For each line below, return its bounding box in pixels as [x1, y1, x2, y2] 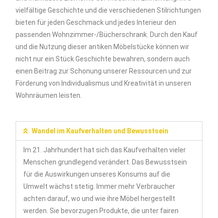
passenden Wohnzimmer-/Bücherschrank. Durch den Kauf [16, 31, 198, 39]
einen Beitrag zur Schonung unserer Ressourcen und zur [16, 67, 192, 75]
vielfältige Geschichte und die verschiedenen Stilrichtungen [16, 6, 201, 15]
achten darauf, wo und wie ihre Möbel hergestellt [23, 195, 176, 203]
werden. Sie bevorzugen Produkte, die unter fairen [23, 207, 179, 215]
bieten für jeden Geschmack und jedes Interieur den [16, 18, 177, 27]
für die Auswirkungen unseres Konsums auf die [23, 170, 171, 179]
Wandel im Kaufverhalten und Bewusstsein [32, 127, 169, 135]
